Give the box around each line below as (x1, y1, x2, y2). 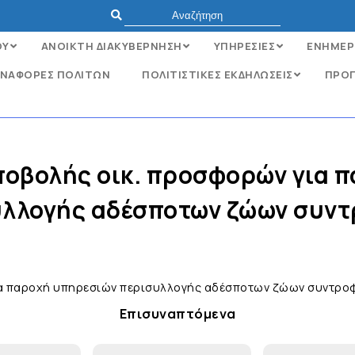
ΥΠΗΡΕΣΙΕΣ (213, 39, 275, 53)
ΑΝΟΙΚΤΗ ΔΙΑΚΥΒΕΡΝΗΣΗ (40, 39, 182, 53)
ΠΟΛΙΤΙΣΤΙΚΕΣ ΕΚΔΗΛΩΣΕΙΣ (142, 67, 293, 82)
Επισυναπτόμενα (119, 305, 236, 323)
